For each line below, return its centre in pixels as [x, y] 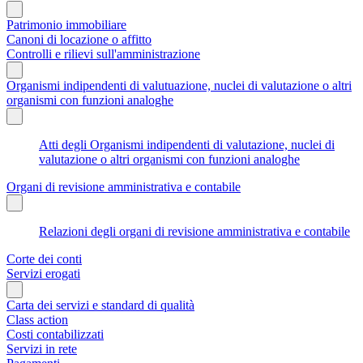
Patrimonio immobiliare [66, 24]
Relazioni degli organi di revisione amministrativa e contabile [194, 231]
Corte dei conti [44, 258]
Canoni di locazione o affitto [79, 39]
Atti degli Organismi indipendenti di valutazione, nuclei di [187, 144]
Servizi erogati [43, 273]
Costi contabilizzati [55, 334]
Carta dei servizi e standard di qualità [100, 305]
